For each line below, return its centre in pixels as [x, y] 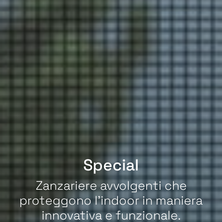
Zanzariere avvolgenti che [111, 185]
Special [111, 165]
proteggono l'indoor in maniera [111, 200]
